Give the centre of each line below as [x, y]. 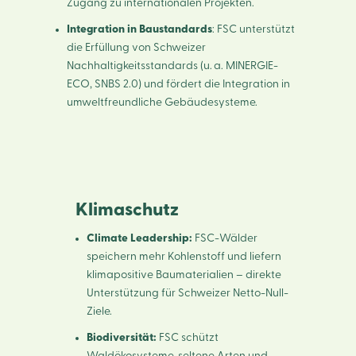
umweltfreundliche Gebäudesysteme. [162, 102]
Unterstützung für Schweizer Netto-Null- [187, 293]
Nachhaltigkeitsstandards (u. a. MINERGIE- [172, 66]
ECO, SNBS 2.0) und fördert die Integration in [178, 84]
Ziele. [99, 311]
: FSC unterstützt [253, 29]
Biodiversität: [121, 337]
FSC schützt [187, 337]
